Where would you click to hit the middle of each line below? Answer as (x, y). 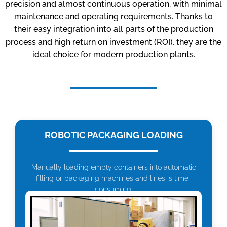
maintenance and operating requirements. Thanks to (113, 16)
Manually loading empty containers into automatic (113, 167)
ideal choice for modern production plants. (113, 54)
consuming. (113, 190)
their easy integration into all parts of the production (113, 29)
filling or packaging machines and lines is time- (113, 178)
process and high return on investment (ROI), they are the (113, 42)
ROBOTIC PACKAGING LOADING (113, 135)
